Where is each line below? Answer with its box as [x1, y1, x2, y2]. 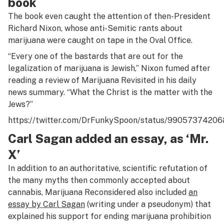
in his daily [157, 75, 196, 85]
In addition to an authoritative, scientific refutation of [8, 163, 207, 173]
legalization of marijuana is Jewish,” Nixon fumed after [8, 63, 210, 73]
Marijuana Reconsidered [45, 187, 135, 197]
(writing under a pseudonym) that [85, 199, 211, 209]
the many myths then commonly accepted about [8, 175, 190, 185]
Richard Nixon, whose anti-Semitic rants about [8, 23, 182, 33]
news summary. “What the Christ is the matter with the [8, 87, 212, 97]
